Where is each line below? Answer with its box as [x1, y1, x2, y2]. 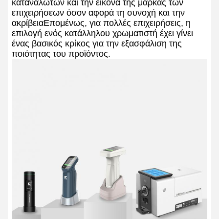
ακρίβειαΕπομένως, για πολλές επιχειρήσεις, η [12, 18, 191, 28]
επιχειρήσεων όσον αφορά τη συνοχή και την [12, 8, 185, 18]
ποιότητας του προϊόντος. [12, 49, 110, 59]
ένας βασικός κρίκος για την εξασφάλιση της [12, 39, 182, 49]
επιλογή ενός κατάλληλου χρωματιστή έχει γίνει [12, 28, 193, 39]
